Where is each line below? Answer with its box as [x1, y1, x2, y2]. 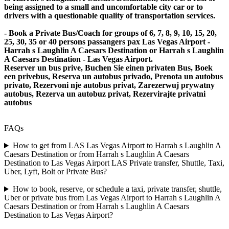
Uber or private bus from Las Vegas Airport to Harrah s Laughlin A [4, 193, 220, 202]
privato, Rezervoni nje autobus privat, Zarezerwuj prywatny [4, 81, 215, 90]
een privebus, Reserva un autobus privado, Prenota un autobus [4, 72, 223, 81]
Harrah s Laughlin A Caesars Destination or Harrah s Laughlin [4, 46, 224, 55]
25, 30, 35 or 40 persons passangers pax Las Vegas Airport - [4, 37, 210, 47]
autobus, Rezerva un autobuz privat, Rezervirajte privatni [4, 89, 205, 99]
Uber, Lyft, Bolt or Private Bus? [4, 167, 107, 176]
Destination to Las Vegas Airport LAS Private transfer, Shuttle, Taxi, [4, 158, 224, 168]
